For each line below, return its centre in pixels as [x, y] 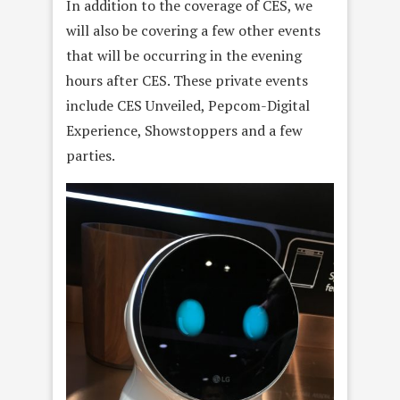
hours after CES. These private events [187, 80]
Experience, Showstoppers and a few [184, 130]
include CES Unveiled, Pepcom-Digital [188, 105]
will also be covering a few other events [193, 30]
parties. [91, 155]
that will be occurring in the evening [184, 55]
